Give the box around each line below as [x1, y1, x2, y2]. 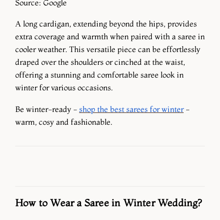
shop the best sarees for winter [79, 104, 184, 114]
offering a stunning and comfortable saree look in [15, 70, 184, 80]
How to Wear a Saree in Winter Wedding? [15, 196, 202, 209]
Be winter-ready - [15, 104, 79, 114]
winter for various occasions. [15, 82, 113, 93]
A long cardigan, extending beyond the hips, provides [15, 19, 197, 29]
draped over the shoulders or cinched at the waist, [15, 57, 185, 67]
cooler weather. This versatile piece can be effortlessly [15, 44, 200, 55]
